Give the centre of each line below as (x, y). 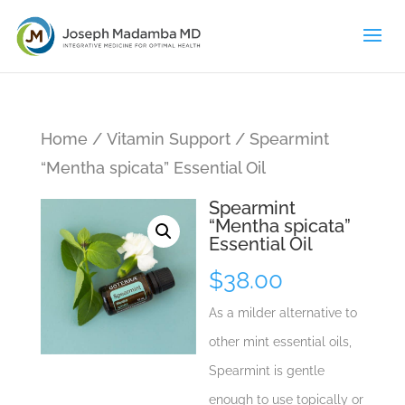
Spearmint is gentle (267, 371)
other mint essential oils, (281, 342)
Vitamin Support (168, 139)
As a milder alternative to (283, 313)
